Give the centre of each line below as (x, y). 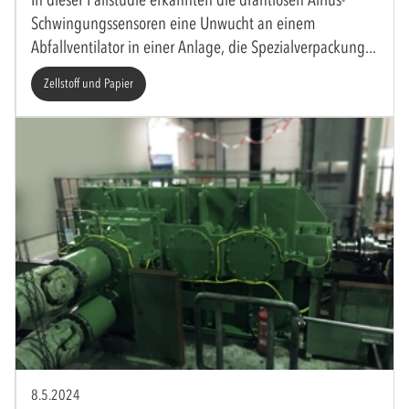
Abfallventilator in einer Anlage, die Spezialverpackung (198, 47)
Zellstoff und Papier (89, 83)
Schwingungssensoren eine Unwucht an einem (173, 23)
